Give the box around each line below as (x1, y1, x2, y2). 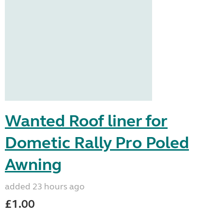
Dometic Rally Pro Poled (5, 132, 189, 153)
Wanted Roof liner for (5, 110, 168, 131)
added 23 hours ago (5, 181, 85, 192)
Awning (5, 154, 62, 175)
